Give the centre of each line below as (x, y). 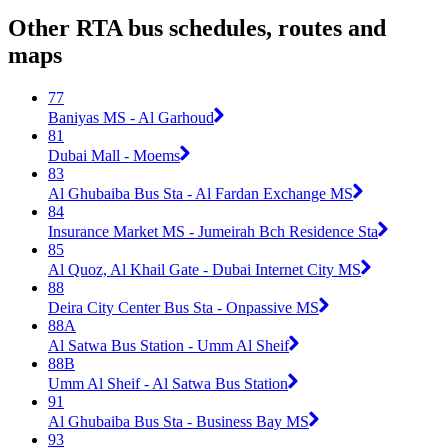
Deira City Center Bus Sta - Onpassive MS (183, 307)
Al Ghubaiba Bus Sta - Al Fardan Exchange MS (200, 193)
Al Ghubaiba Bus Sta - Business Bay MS (178, 421)
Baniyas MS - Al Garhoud (131, 117)
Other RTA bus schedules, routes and (197, 28)
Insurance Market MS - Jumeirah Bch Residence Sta (213, 231)
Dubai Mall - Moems (114, 155)
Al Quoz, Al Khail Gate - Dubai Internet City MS (204, 269)
